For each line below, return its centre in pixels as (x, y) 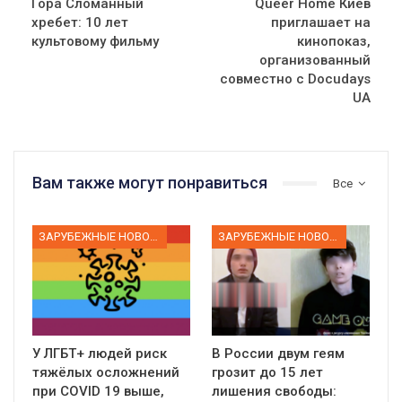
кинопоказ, (334, 42)
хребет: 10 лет (80, 23)
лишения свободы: (274, 391)
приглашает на (321, 23)
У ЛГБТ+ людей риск (100, 353)
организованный (315, 61)
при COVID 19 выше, (98, 391)
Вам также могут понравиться (150, 183)
